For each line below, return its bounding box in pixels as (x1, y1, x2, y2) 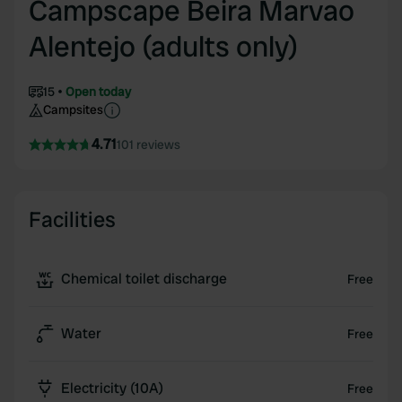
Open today (66, 83, 131, 100)
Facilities (29, 205, 116, 233)
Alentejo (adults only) (29, 28, 298, 66)
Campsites (43, 101, 103, 118)
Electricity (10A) (61, 379, 163, 398)
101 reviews (117, 136, 180, 153)
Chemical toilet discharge (61, 269, 227, 288)
